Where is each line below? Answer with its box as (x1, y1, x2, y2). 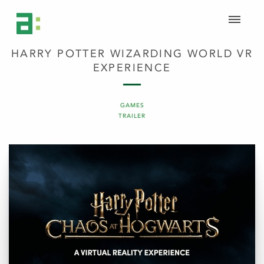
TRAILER (118, 113, 146, 120)
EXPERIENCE (93, 61, 171, 75)
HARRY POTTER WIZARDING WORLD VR (11, 47, 253, 61)
